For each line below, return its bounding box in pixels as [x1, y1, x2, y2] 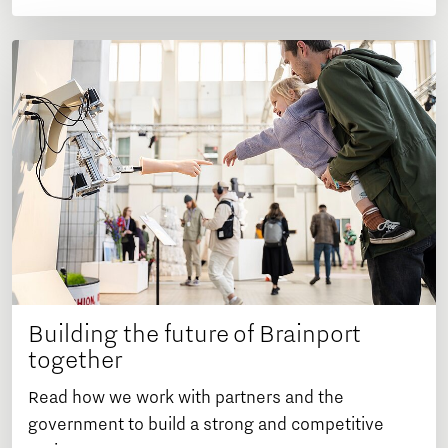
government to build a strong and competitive [28, 414, 384, 435]
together [28, 345, 122, 374]
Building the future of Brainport [28, 319, 361, 348]
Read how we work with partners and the [28, 387, 344, 408]
